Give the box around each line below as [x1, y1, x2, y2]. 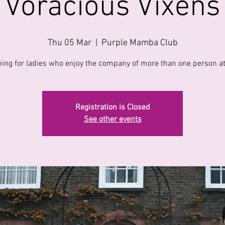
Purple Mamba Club [101, 38, 178, 49]
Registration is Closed [75, 102, 150, 113]
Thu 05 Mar [47, 38, 91, 49]
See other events [83, 115, 142, 125]
